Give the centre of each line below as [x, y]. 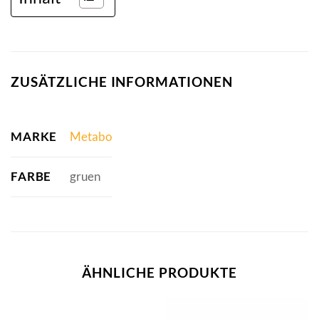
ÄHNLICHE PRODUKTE [159, 272]
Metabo [90, 137]
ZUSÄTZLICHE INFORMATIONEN [122, 82]
